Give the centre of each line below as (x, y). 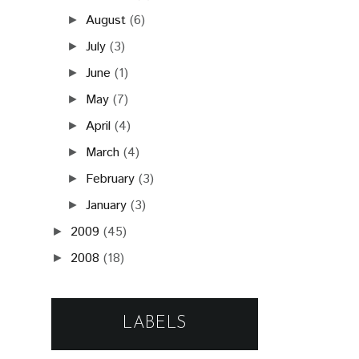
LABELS (155, 335)
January (107, 217)
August (106, 32)
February (111, 191)
